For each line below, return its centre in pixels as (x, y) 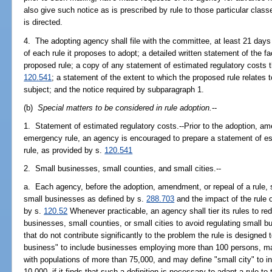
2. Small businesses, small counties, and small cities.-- (123, 169)
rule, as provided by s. (64, 150)
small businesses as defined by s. (85, 199)
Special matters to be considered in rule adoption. (125, 107)
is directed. (43, 22)
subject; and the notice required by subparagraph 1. (114, 89)
